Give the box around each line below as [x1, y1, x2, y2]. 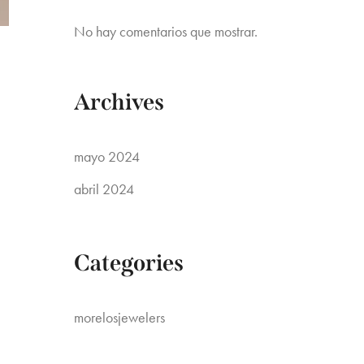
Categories [74, 249, 184, 276]
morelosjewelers [74, 308, 165, 327]
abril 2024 [74, 180, 134, 198]
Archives [74, 89, 164, 115]
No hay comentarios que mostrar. [74, 22, 258, 41]
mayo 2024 [74, 147, 140, 166]
